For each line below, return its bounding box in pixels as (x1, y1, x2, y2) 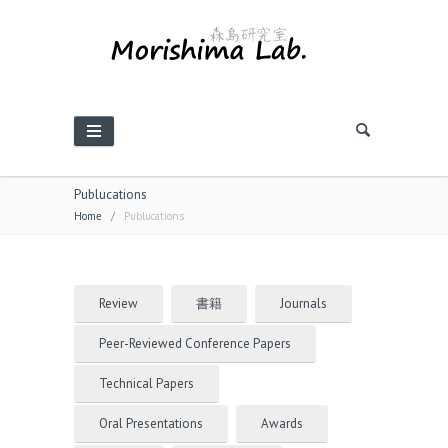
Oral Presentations (99, 415, 203, 432)
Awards (261, 415, 303, 432)
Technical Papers (99, 375, 194, 392)
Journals (280, 295, 327, 312)
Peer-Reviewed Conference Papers (99, 335, 291, 352)
